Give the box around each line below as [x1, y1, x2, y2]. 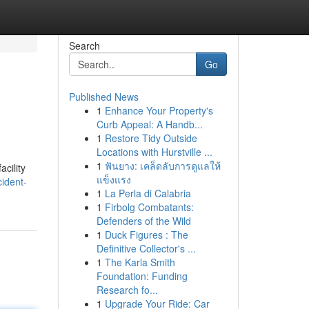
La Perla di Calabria [104, 186, 191, 200]
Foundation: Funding [96, 269, 188, 283]
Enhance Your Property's [104, 103, 213, 117]
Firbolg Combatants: [104, 200, 194, 214]
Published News [68, 90, 139, 103]
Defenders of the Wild [96, 214, 191, 228]
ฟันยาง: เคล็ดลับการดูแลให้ [104, 159, 221, 172]
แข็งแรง [96, 172, 131, 186]
